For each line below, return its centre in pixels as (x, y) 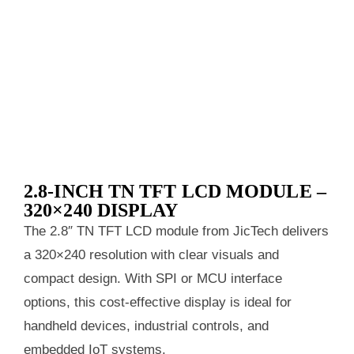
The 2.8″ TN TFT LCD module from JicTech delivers (176, 231)
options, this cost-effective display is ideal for (158, 302)
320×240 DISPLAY (101, 210)
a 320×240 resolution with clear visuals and (151, 254)
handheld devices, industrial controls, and (146, 326)
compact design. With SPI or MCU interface (153, 278)
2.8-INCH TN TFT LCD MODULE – (175, 191)
